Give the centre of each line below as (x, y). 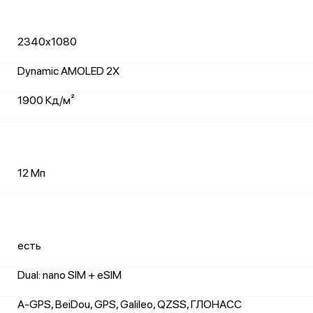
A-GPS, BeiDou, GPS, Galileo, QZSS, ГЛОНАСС (130, 304)
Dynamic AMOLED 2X (68, 71)
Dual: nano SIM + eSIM (70, 275)
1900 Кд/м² (46, 100)
